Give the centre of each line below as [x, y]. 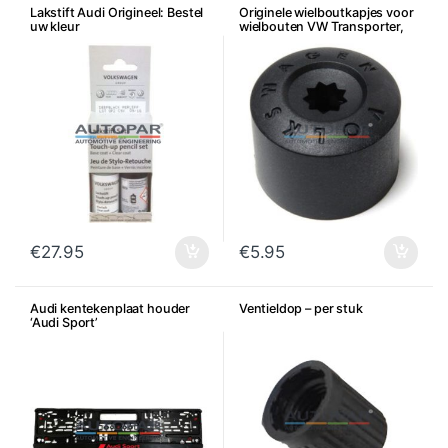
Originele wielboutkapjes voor [326, 12]
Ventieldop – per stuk [300, 309]
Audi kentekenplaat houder [110, 309]
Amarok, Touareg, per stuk [317, 40]
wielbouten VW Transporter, [321, 26]
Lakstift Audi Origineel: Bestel [116, 12]
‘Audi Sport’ [64, 323]
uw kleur [54, 26]
